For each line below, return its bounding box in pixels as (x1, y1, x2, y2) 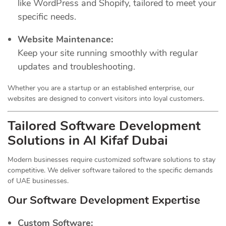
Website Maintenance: (18, 33, 113, 45)
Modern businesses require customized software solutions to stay (8, 154, 215, 164)
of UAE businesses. (8, 176, 69, 186)
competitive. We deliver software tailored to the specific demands (8, 165, 213, 175)
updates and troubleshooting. (18, 60, 135, 73)
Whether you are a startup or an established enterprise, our (8, 83, 194, 93)
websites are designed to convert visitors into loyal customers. (8, 93, 204, 103)
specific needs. (18, 10, 76, 23)
